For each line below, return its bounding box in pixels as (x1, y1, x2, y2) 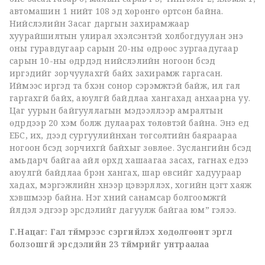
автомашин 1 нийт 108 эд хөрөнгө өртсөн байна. (9, 5, 224, 17)
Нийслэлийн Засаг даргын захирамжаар (9, 18, 190, 29)
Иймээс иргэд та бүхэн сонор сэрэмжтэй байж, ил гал (9, 80, 241, 91)
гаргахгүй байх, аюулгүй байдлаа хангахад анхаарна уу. (9, 92, 251, 104)
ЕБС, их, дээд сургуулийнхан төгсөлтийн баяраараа (9, 130, 238, 141)
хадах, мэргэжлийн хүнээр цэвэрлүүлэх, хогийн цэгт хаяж (9, 179, 252, 190)
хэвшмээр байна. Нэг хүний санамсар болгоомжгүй (9, 192, 227, 203)
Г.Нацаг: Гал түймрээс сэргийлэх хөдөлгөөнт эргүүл (9, 226, 232, 237)
